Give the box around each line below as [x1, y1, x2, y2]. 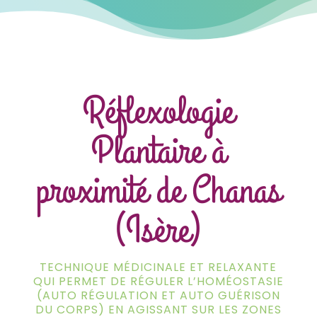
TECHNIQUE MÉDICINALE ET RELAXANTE [40, 258, 277, 275]
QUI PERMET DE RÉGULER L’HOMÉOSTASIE [33, 272, 284, 289]
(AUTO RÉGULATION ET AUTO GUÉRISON [36, 287, 280, 304]
